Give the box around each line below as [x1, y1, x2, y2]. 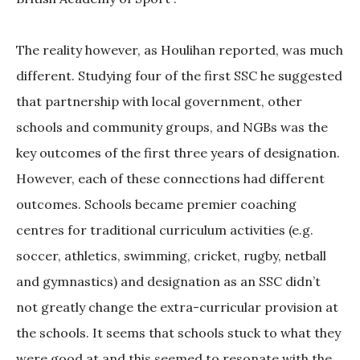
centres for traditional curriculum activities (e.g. [16, 222, 313, 239]
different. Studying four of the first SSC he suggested [16, 67, 342, 84]
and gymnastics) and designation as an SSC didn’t [16, 273, 321, 290]
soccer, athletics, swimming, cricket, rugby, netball [16, 247, 326, 264]
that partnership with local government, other [16, 93, 302, 110]
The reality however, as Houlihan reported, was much [16, 42, 343, 59]
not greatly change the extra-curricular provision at [16, 299, 338, 316]
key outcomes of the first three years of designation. [16, 145, 340, 162]
